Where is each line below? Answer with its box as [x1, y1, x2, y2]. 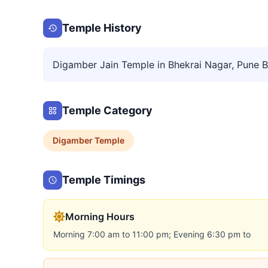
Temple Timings [62, 173, 145, 186]
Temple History [62, 22, 142, 34]
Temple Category [62, 104, 153, 117]
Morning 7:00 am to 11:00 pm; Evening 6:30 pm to [53, 229, 251, 239]
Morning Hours [65, 211, 135, 223]
